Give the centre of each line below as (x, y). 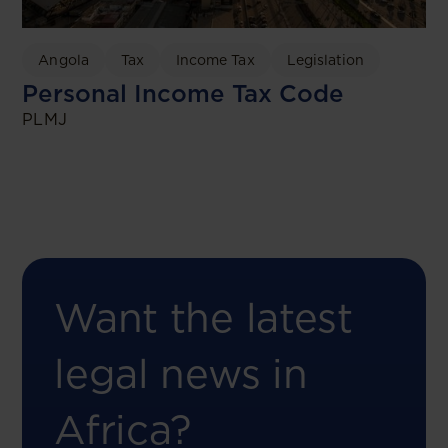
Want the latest (203, 317)
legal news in (181, 373)
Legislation (325, 59)
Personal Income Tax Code (183, 93)
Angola (63, 59)
